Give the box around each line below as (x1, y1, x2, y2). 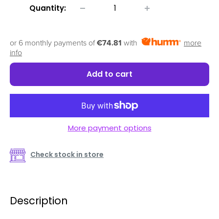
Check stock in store (30, 149, 104, 159)
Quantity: (29, 2, 66, 13)
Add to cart (87, 68, 132, 80)
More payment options (67, 122, 152, 133)
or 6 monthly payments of (10, 38, 97, 48)
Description (10, 193, 68, 208)
